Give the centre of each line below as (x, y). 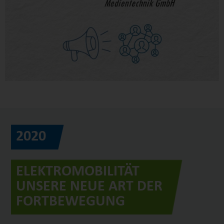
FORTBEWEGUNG (71, 201)
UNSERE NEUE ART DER (89, 186)
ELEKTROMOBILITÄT (78, 171)
